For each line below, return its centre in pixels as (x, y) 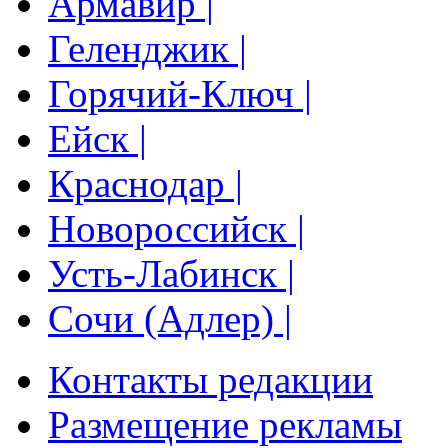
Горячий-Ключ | (180, 94)
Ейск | (97, 139)
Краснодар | (145, 184)
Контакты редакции (210, 380)
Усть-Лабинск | (171, 274)
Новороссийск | (176, 229)
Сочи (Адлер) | (170, 319)
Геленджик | (147, 49)
